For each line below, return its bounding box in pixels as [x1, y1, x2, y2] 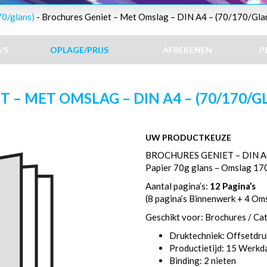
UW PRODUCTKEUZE [145, 132, 231, 142]
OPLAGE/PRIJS [49, 45, 108, 55]
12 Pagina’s [210, 181, 256, 191]
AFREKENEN [162, 45, 212, 55]
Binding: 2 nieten [169, 255, 236, 266]
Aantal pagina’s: [145, 181, 210, 191]
